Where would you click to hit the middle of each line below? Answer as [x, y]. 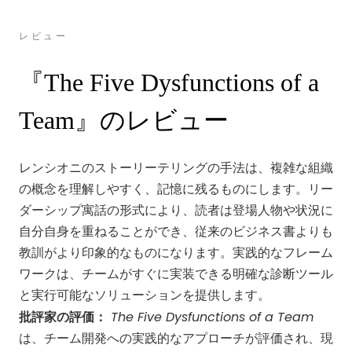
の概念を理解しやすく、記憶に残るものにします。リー [176, 189]
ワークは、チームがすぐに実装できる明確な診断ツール [176, 274]
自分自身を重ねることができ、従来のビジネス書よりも [176, 232]
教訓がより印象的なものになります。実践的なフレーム [176, 253]
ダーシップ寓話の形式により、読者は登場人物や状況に [176, 211]
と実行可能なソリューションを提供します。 [145, 295]
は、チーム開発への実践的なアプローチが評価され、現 [176, 339]
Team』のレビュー [124, 120]
